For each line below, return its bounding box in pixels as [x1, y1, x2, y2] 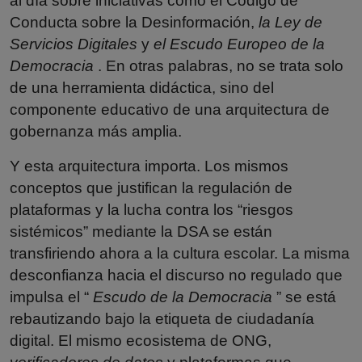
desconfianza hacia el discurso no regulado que [10, 266, 343, 284]
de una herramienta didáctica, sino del [10, 78, 274, 96]
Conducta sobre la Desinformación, [10, 13, 259, 31]
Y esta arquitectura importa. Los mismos [10, 157, 288, 175]
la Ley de [259, 13, 322, 31]
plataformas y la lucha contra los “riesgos [10, 200, 293, 218]
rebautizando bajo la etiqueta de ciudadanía [10, 309, 314, 327]
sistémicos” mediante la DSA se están [10, 222, 272, 240]
